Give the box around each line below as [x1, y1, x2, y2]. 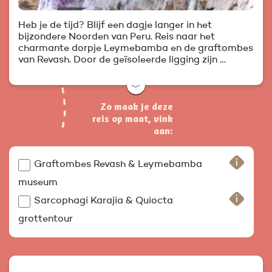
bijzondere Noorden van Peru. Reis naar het [18, 32, 215, 42]
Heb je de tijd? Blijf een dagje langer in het [18, 21, 212, 31]
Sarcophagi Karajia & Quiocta [34, 196, 173, 206]
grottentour [18, 214, 73, 225]
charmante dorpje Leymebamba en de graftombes [18, 44, 253, 54]
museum [18, 178, 58, 188]
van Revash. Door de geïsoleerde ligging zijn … [18, 55, 226, 66]
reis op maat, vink [92, 112, 173, 125]
